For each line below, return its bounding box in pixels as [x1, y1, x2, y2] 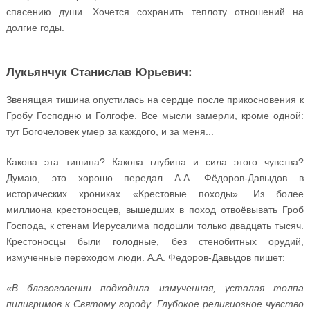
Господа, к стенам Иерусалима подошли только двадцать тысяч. [6, 220, 304, 232]
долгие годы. [6, 21, 64, 33]
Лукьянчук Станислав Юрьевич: [6, 62, 192, 80]
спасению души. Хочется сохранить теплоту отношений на [6, 6, 304, 17]
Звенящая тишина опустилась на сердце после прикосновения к [6, 94, 304, 106]
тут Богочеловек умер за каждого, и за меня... [6, 126, 214, 138]
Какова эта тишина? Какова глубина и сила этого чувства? [6, 156, 304, 168]
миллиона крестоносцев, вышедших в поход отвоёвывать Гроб [6, 204, 304, 216]
